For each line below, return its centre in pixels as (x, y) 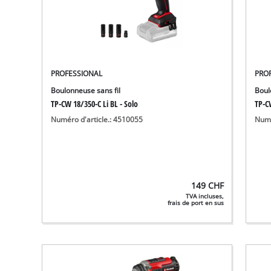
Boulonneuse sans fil (86, 90)
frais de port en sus (196, 203)
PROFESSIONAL (77, 73)
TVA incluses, (205, 197)
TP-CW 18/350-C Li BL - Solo (95, 103)
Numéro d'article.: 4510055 (97, 119)
